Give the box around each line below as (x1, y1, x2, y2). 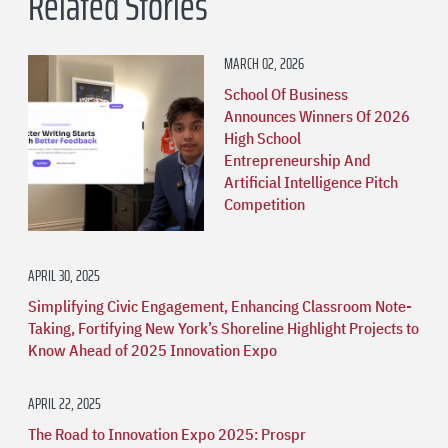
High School (224, 127, 301, 148)
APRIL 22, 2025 (28, 390, 101, 416)
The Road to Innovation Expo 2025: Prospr (28, 423, 306, 444)
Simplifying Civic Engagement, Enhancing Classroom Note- (28, 295, 412, 316)
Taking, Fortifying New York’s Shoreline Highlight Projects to (28, 317, 419, 338)
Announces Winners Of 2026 (224, 105, 410, 126)
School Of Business (224, 83, 348, 104)
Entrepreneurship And (224, 149, 371, 170)
